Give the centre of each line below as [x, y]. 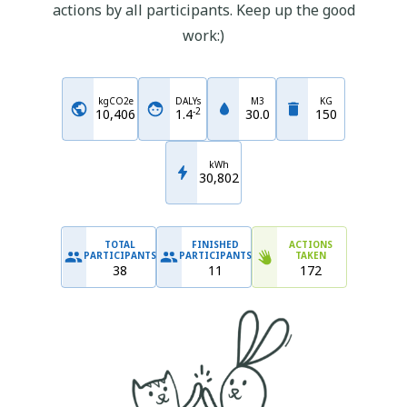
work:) [203, 35]
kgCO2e [115, 101]
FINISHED [215, 244]
